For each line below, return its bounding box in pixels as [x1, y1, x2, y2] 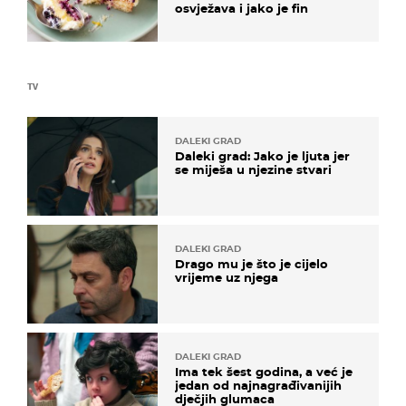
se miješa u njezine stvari [175, 161, 332, 177]
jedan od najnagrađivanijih [175, 378, 342, 393]
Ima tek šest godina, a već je [175, 364, 353, 380]
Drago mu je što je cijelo [175, 256, 328, 271]
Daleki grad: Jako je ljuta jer [175, 148, 350, 163]
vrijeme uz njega [175, 269, 278, 285]
